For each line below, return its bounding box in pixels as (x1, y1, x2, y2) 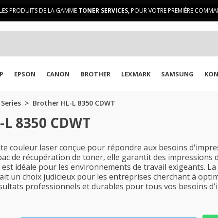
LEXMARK (121, 70, 150, 78)
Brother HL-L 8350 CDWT (32, 98, 115, 108)
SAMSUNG (161, 70, 194, 78)
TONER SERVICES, (78, 6, 129, 15)
